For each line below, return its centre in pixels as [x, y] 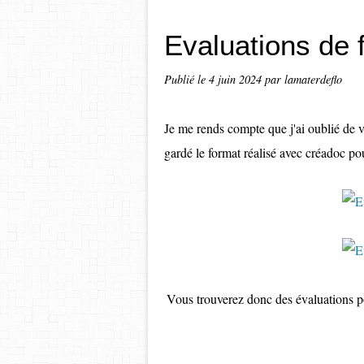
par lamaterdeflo [303, 79]
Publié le [186, 79]
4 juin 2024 [237, 79]
